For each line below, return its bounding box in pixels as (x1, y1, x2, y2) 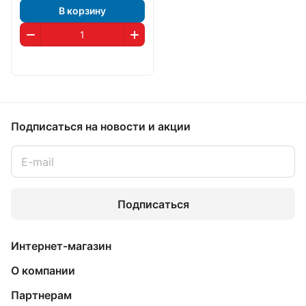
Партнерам (11, 288, 72, 302)
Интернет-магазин (11, 239, 111, 253)
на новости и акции (85, 120, 191, 133)
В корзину (59, 4, 106, 16)
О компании (11, 264, 75, 277)
